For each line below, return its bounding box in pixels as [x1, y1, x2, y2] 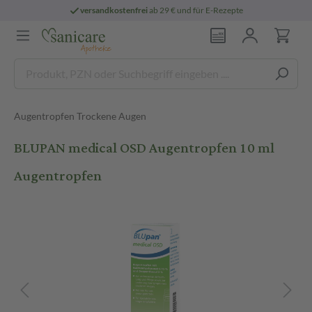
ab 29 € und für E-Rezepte [148, 5, 244, 15]
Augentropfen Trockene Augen [14, 110, 146, 122]
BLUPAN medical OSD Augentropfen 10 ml [14, 134, 274, 162]
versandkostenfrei [80, 5, 148, 15]
